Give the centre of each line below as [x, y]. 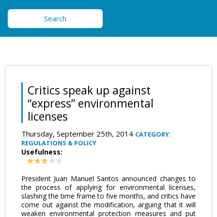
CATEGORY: [153, 134]
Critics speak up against [89, 90]
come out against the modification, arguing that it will [108, 204]
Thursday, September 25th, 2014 [78, 134]
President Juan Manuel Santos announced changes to [108, 178]
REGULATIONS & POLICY [59, 143]
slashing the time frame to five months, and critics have [108, 196]
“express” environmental [91, 103]
